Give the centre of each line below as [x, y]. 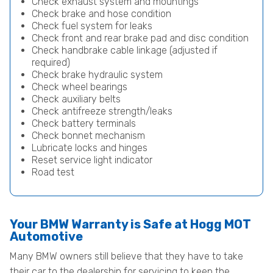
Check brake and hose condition [101, 14]
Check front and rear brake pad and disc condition [140, 38]
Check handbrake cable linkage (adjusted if [125, 50]
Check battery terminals [84, 123]
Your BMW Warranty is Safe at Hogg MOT [130, 224]
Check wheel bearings [80, 87]
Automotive [46, 236]
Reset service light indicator [92, 160]
